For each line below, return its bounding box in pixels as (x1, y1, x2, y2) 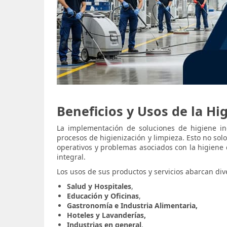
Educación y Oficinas (67, 191, 139, 201)
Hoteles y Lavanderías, (67, 210, 146, 220)
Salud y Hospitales (67, 181, 131, 191)
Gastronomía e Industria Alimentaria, (67, 201, 198, 210)
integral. (57, 152, 86, 162)
